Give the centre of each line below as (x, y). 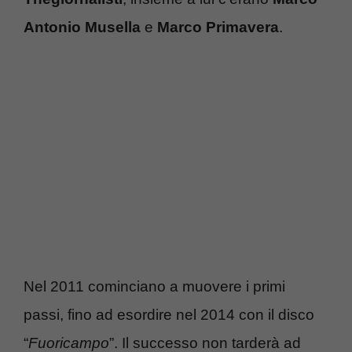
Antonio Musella (82, 27)
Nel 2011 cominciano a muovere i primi (154, 286)
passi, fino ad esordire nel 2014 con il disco (169, 314)
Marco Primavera (218, 27)
